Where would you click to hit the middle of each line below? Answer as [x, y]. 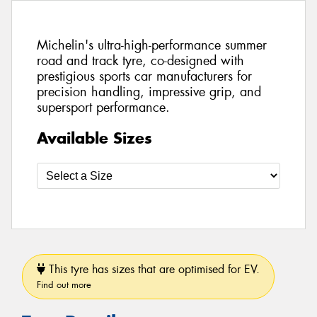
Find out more [64, 284]
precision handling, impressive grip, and [149, 92]
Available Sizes [94, 138]
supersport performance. [103, 108]
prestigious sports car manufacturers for [144, 77]
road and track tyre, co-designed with [140, 61]
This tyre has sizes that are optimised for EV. [152, 269]
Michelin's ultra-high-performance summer [152, 46]
